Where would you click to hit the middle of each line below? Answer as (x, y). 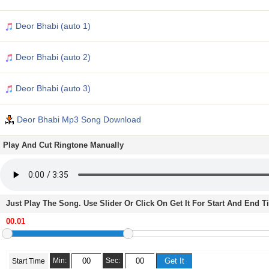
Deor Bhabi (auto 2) (52, 57)
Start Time (29, 261)
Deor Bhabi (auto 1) (52, 26)
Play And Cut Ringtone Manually (63, 145)
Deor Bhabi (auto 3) (52, 88)
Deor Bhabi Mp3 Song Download (78, 119)
